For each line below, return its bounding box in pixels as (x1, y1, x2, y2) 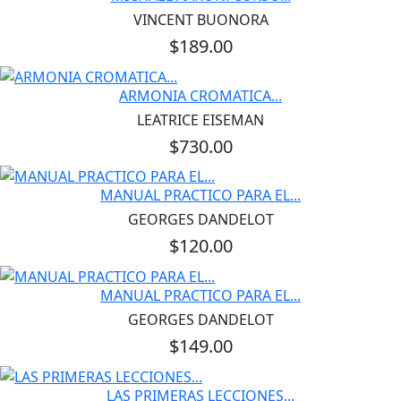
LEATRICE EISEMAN (137, 109, 264, 130)
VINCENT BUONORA (132, 9, 269, 30)
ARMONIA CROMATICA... (119, 85, 282, 106)
